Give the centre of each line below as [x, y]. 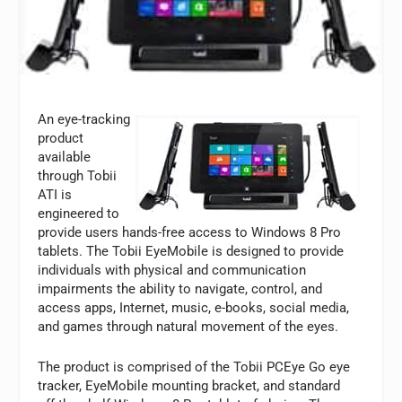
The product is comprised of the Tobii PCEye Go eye [194, 367]
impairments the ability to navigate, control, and [180, 289]
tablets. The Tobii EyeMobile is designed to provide [191, 252]
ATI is [55, 195]
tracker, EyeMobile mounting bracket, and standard [189, 386]
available [65, 157]
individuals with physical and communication [172, 271]
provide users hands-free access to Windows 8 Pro [190, 233]
